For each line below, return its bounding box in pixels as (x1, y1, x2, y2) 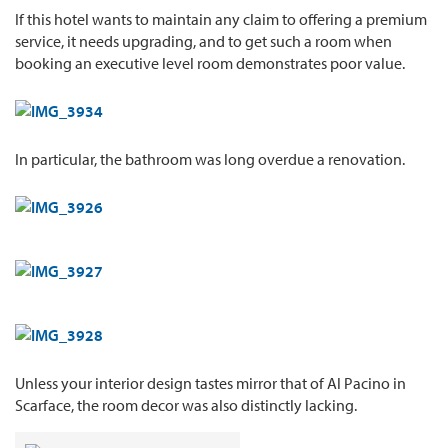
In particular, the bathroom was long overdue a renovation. (15, 148, 405, 169)
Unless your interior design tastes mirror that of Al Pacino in (15, 372, 406, 393)
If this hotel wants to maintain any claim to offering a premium (15, 8, 427, 29)
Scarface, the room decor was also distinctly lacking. (15, 394, 357, 415)
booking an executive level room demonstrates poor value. (15, 52, 405, 73)
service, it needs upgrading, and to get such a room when (15, 30, 392, 51)
